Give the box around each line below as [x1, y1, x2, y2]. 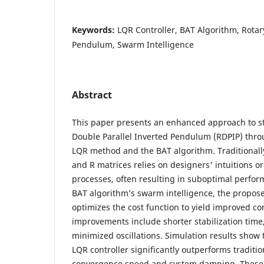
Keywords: [72, 24, 117, 35]
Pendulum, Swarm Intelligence [72, 38, 194, 50]
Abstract [72, 88, 112, 101]
